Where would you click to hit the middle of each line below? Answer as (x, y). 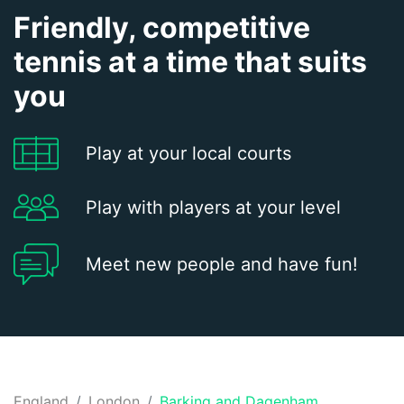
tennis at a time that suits (190, 61)
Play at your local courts (188, 154)
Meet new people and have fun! (222, 264)
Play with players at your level (213, 207)
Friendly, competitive (162, 27)
